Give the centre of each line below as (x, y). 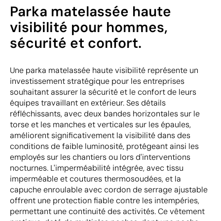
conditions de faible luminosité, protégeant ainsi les (104, 146)
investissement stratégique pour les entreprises (97, 81)
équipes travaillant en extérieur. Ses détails (88, 103)
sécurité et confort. (76, 43)
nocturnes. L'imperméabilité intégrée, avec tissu (97, 168)
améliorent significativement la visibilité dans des (100, 135)
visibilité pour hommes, (89, 27)
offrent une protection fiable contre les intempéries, (105, 201)
